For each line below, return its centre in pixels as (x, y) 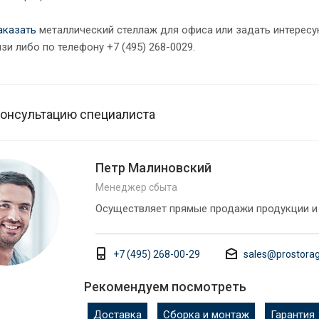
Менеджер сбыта (136, 187)
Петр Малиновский (153, 167)
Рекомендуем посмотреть (165, 286)
